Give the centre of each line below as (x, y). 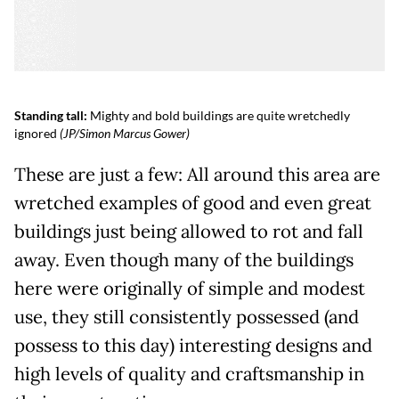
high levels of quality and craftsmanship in (189, 375)
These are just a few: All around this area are (197, 175)
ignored (36, 134)
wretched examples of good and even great (193, 204)
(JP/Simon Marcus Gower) (123, 134)
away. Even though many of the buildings (184, 261)
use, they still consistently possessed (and (187, 318)
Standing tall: (52, 116)
